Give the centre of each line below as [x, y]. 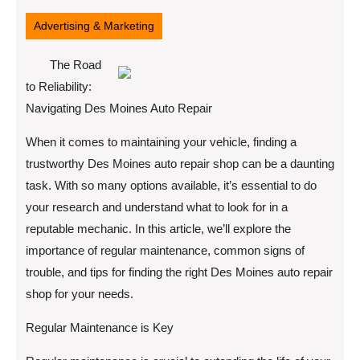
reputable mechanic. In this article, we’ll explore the [158, 229]
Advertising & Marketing [94, 26]
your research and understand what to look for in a [157, 207]
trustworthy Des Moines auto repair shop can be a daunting [180, 164]
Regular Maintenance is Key [100, 327]
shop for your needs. [80, 294]
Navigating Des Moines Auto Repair [119, 108]
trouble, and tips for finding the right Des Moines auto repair [179, 272]
